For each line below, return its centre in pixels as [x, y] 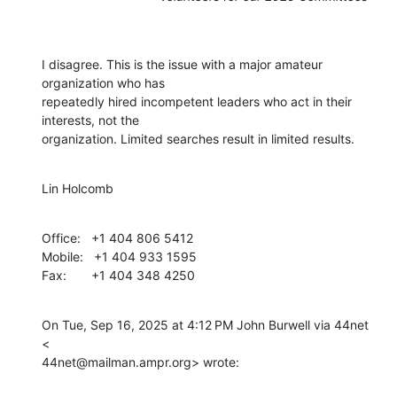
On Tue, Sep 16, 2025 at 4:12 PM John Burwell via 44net [205, 324]
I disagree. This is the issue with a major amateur [182, 64]
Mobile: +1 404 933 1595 [119, 256]
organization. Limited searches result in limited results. [198, 138]
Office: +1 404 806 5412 [117, 237]
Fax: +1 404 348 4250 [118, 275]
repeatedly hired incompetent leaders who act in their [197, 101]
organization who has [103, 82]
